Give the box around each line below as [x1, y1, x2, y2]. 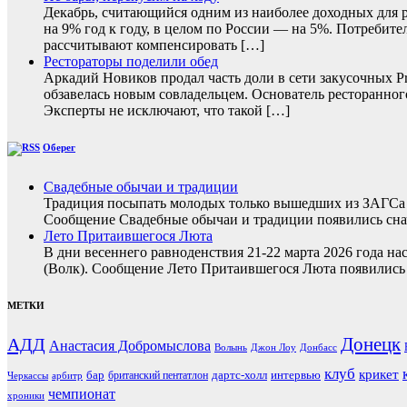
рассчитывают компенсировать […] [44, 36, 264, 53]
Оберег [43, 141, 75, 153]
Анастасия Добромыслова [49, 337, 211, 353]
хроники [7, 390, 45, 401]
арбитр [52, 370, 83, 381]
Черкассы [7, 370, 48, 381]
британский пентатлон [108, 368, 208, 382]
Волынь [214, 342, 247, 352]
